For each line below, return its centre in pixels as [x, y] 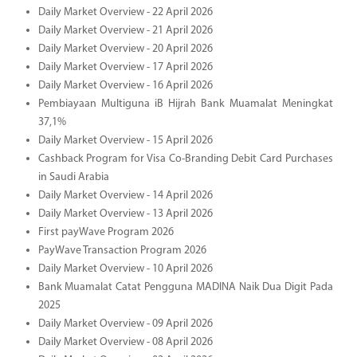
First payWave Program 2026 [106, 232]
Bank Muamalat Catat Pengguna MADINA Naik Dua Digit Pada [185, 287]
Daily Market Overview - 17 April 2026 [125, 67]
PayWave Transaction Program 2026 [122, 250]
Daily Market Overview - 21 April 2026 [125, 30]
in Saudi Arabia [73, 177]
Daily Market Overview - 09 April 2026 [125, 324]
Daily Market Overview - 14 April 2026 [125, 195]
